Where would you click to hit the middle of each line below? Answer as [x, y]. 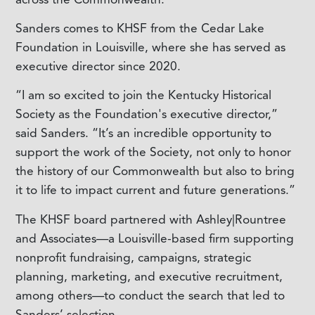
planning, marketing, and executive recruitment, [149, 276]
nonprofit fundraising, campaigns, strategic [133, 257]
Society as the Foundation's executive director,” [146, 114]
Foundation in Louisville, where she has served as [150, 47]
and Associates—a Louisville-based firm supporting [154, 238]
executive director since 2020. [98, 66]
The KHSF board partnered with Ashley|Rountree [150, 219]
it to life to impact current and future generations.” [155, 190]
